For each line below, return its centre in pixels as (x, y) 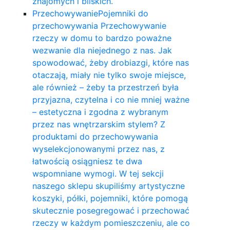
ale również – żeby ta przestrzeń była (105, 87)
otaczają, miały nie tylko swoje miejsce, (109, 75)
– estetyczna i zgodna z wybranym (100, 112)
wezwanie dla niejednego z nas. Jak (102, 50)
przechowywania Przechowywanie (99, 25)
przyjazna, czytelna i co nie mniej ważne (111, 99)
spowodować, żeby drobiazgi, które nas (110, 62)
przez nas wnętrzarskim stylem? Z (99, 124)
